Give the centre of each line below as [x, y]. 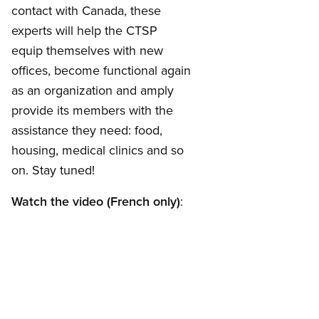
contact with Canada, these [86, 11]
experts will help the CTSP [84, 31]
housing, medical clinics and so [98, 150]
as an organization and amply [93, 90]
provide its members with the [92, 110]
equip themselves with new [87, 51]
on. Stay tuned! [53, 170]
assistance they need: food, [87, 130]
